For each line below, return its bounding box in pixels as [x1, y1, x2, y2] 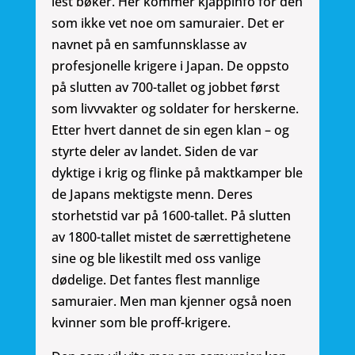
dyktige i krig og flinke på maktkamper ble [51, 164, 303, 182]
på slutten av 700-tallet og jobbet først [51, 78, 280, 97]
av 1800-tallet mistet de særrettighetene [51, 228, 291, 246]
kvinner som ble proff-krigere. [51, 314, 231, 332]
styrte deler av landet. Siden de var [51, 143, 258, 161]
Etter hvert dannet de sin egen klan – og [51, 121, 289, 139]
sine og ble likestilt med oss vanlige [51, 250, 261, 268]
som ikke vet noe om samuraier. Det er [51, 14, 284, 32]
